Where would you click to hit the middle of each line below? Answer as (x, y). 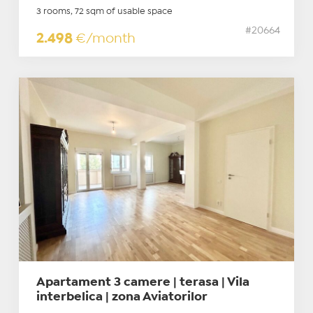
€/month (105, 39)
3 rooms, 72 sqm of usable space (104, 12)
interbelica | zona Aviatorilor (122, 298)
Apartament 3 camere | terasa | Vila (143, 283)
